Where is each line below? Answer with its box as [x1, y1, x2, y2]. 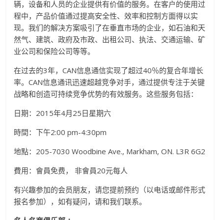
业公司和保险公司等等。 [14, 46, 95, 56]
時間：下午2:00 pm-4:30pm [14, 127, 107, 137]
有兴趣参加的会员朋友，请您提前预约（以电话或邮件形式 [14, 184, 206, 194]
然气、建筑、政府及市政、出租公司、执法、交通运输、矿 [14, 34, 206, 44]
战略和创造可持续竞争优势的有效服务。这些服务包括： [14, 88, 198, 99]
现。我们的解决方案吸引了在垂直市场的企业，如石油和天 [14, 22, 206, 32]
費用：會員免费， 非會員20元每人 [14, 165, 128, 175]
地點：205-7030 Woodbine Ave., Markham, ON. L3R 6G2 [14, 146, 206, 156]
